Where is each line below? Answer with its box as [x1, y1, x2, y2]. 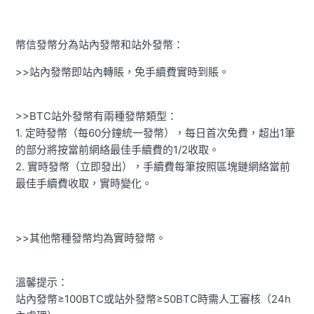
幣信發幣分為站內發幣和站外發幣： [15, 38, 184, 52]
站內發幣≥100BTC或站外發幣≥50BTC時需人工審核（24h [15, 292, 292, 306]
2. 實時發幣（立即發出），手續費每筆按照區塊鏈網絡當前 [15, 160, 291, 174]
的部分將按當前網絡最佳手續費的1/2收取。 [15, 143, 220, 157]
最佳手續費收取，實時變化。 [15, 177, 153, 191]
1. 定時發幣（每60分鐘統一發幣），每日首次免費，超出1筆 [15, 126, 296, 140]
